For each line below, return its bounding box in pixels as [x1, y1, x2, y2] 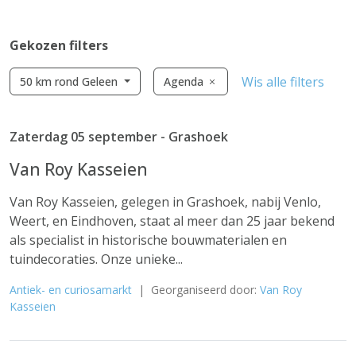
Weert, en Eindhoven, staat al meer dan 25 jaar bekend [10, 212, 335, 230]
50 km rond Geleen [20, 74, 121, 89]
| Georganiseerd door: [132, 282, 260, 297]
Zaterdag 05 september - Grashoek [10, 128, 228, 145]
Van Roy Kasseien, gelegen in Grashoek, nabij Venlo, [10, 193, 321, 211]
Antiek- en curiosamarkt [10, 282, 132, 297]
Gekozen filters [10, 37, 108, 54]
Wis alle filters [241, 72, 324, 91]
